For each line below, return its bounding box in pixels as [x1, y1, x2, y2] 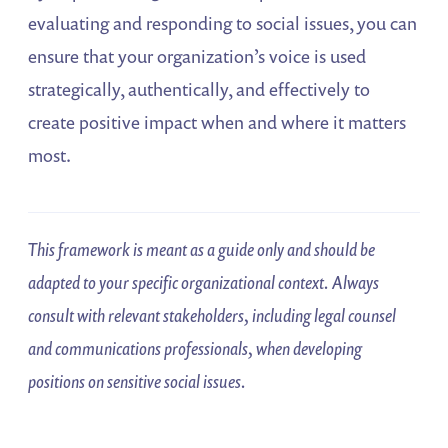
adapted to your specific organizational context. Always [28, 270, 380, 295]
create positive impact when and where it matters [28, 110, 407, 135]
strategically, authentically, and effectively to [28, 77, 371, 102]
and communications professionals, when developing [28, 336, 363, 361]
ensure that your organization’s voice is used [28, 44, 367, 69]
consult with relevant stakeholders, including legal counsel [28, 303, 397, 328]
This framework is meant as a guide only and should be [28, 237, 376, 262]
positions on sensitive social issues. [28, 369, 247, 394]
